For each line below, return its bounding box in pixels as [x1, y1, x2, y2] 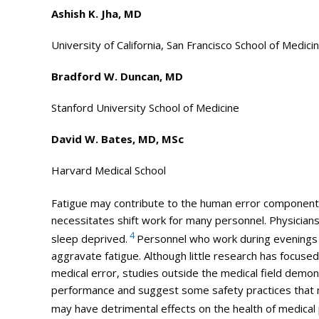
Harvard [51, 162, 95, 177]
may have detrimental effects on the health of [51, 300, 278, 315]
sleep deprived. [51, 231, 127, 246]
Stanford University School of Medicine [51, 100, 239, 115]
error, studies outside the [88, 265, 221, 280]
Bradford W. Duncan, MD [51, 68, 183, 83]
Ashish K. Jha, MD [51, 6, 142, 21]
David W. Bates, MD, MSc [51, 131, 184, 146]
